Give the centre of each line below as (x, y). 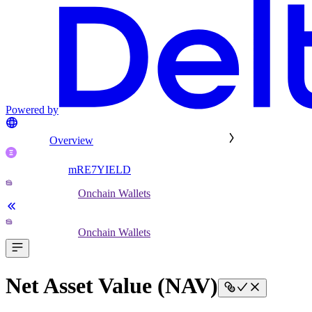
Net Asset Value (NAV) (112, 285)
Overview (71, 141)
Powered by (32, 110)
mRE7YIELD (100, 170)
